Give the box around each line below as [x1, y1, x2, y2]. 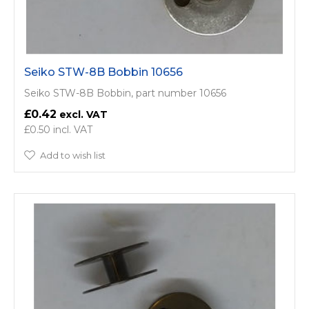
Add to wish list [40, 149, 106, 161]
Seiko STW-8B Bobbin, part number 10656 [24, 86, 226, 99]
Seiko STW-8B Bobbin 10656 [24, 65, 183, 79]
